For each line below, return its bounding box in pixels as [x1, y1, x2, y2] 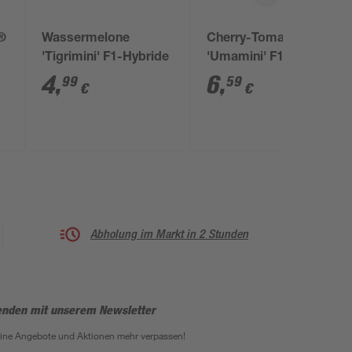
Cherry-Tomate [207, 33, 297, 46]
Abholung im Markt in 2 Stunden [90, 225, 248, 241]
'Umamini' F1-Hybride [207, 52, 336, 64]
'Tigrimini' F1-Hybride [42, 52, 170, 64]
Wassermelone [42, 33, 130, 46]
